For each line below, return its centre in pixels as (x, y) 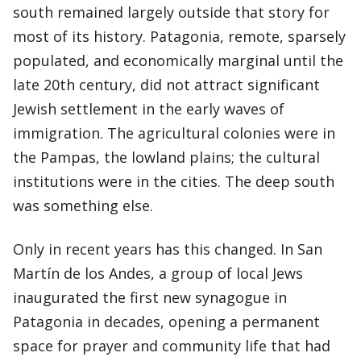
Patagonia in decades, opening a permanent (166, 322)
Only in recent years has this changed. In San (168, 249)
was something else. (83, 205)
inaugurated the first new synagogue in (150, 297)
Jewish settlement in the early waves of (149, 109)
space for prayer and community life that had (172, 346)
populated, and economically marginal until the (178, 60)
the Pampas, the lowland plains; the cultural (166, 157)
